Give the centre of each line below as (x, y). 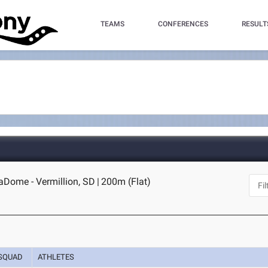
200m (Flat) (126, 182)
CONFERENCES (183, 24)
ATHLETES (56, 257)
